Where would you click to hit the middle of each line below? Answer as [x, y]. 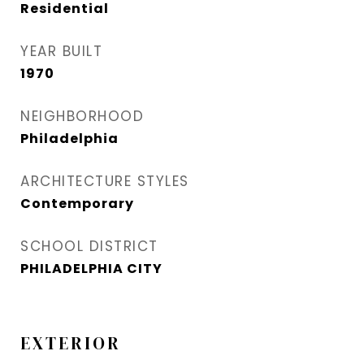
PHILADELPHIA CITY [91, 269]
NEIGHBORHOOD [82, 117]
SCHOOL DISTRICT [89, 247]
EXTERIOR [71, 344]
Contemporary [77, 204]
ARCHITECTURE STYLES [105, 182]
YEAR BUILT [61, 52]
